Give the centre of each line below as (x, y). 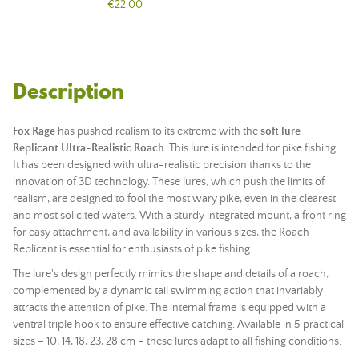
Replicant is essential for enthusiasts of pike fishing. (133, 249)
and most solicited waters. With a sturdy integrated (135, 216)
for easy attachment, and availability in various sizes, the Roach (161, 232)
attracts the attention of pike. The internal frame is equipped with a (169, 308)
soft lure (280, 131)
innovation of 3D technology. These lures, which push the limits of (169, 182)
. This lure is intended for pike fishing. (251, 148)
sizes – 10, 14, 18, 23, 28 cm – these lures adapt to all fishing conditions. (177, 341)
